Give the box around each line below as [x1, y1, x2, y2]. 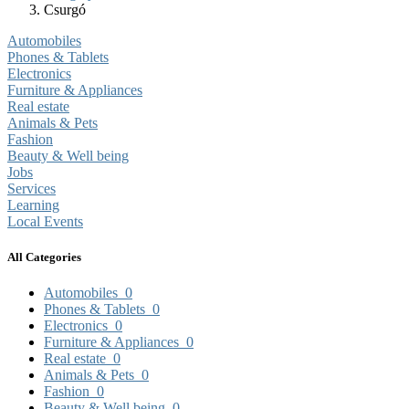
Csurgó [44, 2, 93, 17]
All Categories [7, 250, 81, 265]
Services [7, 181, 56, 196]
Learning [7, 197, 59, 213]
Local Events [7, 214, 83, 229]
